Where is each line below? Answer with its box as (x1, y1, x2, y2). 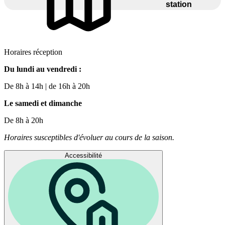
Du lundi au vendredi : (4, 64, 81, 73)
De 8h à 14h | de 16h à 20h (4, 81, 90, 90)
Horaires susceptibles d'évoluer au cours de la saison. (4, 133, 174, 142)
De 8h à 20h (4, 116, 43, 125)
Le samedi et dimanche (4, 98, 82, 107)
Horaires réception (4, 47, 62, 56)
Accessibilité (65, 151, 102, 159)
